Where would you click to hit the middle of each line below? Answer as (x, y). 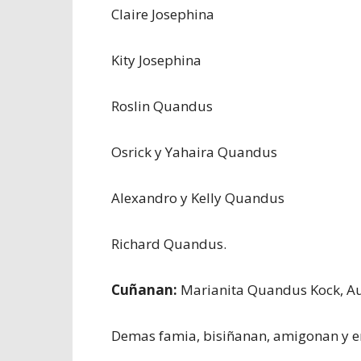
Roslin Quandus (162, 106)
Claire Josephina (163, 14)
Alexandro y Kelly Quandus (198, 198)
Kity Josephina (156, 60)
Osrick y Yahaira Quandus (194, 152)
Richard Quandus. (169, 244)
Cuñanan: (144, 290)
